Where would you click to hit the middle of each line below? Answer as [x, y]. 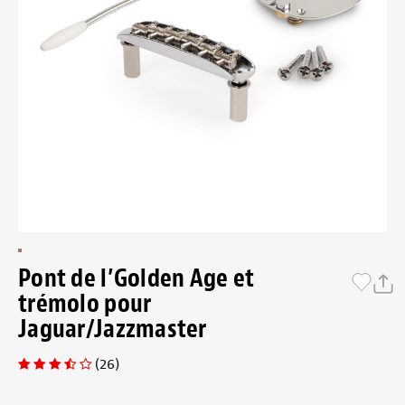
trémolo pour [85, 303]
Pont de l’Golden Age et [137, 278]
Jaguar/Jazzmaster [113, 329]
